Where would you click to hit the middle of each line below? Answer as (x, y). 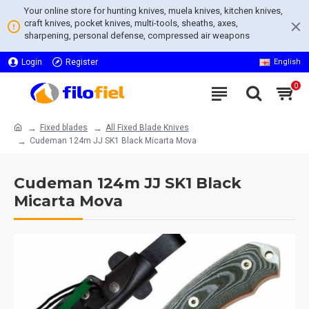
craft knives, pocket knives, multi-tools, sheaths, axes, (131, 23)
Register (82, 62)
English (287, 62)
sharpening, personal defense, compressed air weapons (137, 36)
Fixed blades (64, 127)
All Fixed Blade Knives (147, 127)
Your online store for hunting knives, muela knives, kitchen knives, (153, 11)
